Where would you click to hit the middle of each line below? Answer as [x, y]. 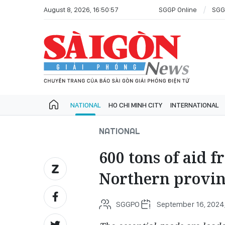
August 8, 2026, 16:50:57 [81, 9]
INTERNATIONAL [194, 105]
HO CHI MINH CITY [135, 105]
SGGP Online [178, 9]
